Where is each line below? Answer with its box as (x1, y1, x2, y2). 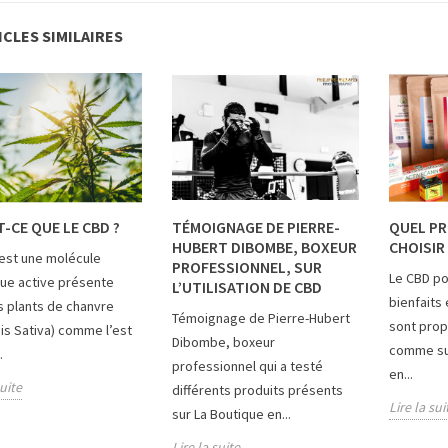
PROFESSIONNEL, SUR (171, 257, 322, 278)
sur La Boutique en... (171, 405, 291, 424)
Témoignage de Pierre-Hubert (171, 309, 350, 328)
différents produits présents (171, 381, 343, 400)
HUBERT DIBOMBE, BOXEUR (171, 237, 357, 258)
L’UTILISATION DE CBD (171, 277, 322, 298)
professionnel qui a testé (171, 357, 323, 376)
